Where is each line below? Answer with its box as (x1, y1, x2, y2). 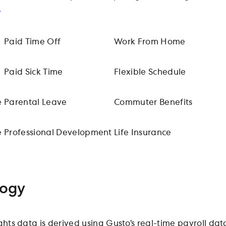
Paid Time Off (4, 37, 61, 46)
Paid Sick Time (4, 68, 63, 76)
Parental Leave (4, 98, 67, 106)
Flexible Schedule (114, 68, 186, 76)
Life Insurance (114, 128, 172, 137)
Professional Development (4, 128, 112, 137)
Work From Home (114, 37, 186, 46)
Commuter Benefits (114, 98, 193, 106)
